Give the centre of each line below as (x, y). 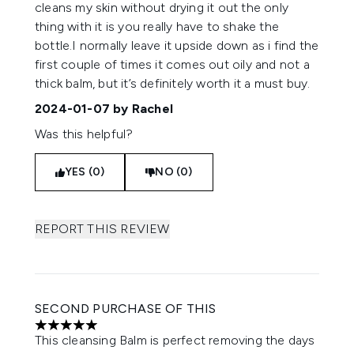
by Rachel (141, 109)
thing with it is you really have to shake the (157, 26)
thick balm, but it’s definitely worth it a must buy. (173, 83)
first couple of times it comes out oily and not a (172, 64)
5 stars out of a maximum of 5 (120, 333)
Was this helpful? (84, 134)
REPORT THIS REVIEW (102, 229)
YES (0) (85, 172)
